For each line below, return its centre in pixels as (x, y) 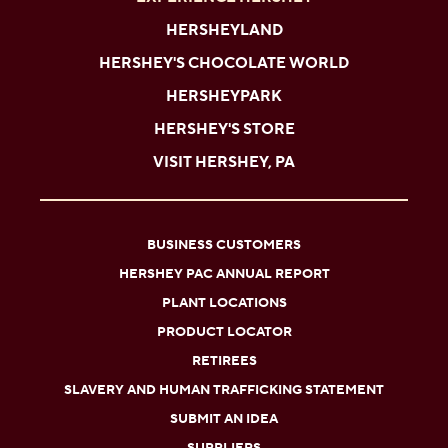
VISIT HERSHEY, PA (224, 163)
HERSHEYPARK (224, 97)
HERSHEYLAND (224, 31)
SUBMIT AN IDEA (224, 419)
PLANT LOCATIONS (224, 303)
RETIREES (224, 361)
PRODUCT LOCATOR (224, 332)
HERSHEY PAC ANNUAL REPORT (224, 274)
